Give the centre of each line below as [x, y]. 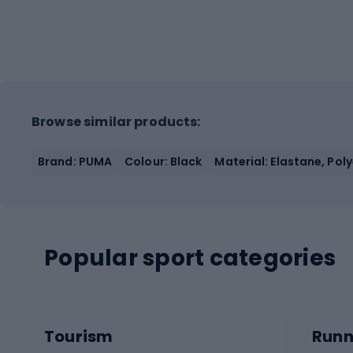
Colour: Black [163, 161]
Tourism [79, 337]
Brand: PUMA [75, 161]
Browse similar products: [116, 121]
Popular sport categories [190, 258]
